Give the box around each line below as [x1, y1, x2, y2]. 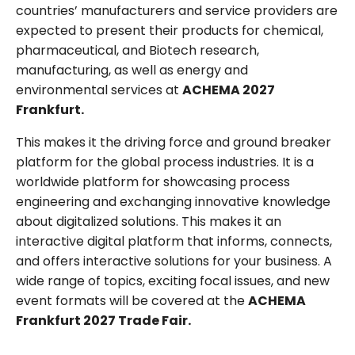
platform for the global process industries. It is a [16, 152, 314, 171]
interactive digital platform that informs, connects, [16, 231, 332, 250]
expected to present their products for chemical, [16, 21, 323, 40]
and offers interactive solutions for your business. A [16, 251, 332, 270]
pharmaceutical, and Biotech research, [16, 40, 259, 59]
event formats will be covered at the [16, 291, 248, 310]
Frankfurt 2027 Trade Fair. [16, 311, 191, 330]
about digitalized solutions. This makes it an [16, 212, 281, 231]
